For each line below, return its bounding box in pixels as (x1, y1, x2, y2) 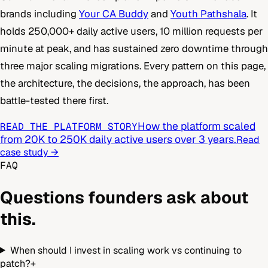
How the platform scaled (138, 119, 255, 133)
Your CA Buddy (79, 7, 148, 21)
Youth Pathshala (170, 7, 246, 21)
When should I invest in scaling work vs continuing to (10, 243, 242, 257)
